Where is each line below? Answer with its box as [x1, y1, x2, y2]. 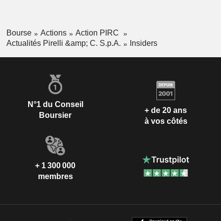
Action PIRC [75, 29, 121, 37]
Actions [40, 29, 67, 37]
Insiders [129, 38, 157, 47]
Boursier [39, 110, 72, 119]
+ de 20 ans [145, 106, 187, 115]
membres [37, 172, 73, 181]
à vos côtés [144, 117, 187, 126]
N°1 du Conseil [27, 100, 83, 109]
